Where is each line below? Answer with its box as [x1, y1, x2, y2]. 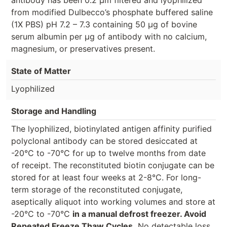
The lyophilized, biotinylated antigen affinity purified [11, 123, 212, 134]
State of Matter [11, 65, 71, 76]
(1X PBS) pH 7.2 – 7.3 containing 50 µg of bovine [11, 19, 197, 29]
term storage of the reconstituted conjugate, [11, 184, 182, 195]
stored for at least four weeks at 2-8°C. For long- [11, 172, 201, 182]
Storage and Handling [11, 105, 96, 116]
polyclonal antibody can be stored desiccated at [11, 135, 198, 146]
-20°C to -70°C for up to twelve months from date [11, 147, 206, 158]
